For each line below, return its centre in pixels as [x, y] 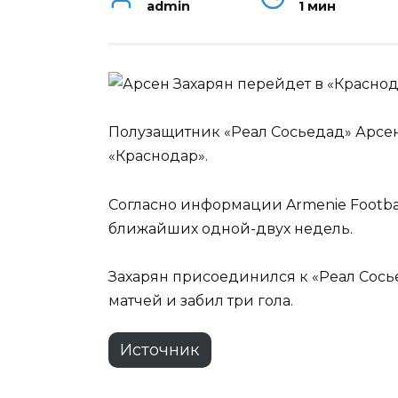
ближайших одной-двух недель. [231, 228]
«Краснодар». [158, 156]
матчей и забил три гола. [201, 300]
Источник [160, 350]
